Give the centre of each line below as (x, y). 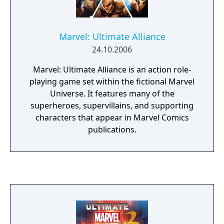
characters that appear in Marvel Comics (112, 117)
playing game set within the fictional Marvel (112, 81)
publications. (112, 129)
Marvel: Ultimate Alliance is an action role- (112, 69)
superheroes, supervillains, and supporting (112, 105)
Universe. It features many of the (112, 93)
